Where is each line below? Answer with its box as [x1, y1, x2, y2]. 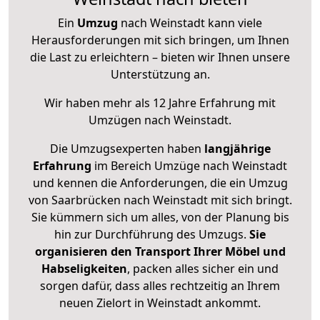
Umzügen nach [89, 112, 174, 129]
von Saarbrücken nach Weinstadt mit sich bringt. [28, 192, 292, 209]
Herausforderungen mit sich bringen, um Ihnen [31, 32, 289, 49]
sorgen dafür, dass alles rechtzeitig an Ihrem [40, 278, 280, 294]
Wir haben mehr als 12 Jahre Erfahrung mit [44, 95, 276, 111]
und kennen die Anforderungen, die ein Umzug [32, 175, 288, 191]
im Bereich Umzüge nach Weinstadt [91, 158, 287, 174]
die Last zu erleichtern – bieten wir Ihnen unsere [30, 49, 290, 66]
